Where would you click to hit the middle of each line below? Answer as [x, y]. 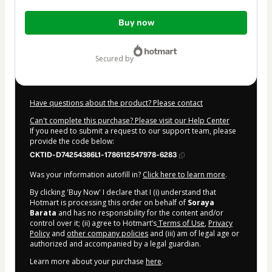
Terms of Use [181, 223]
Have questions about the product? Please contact [116, 103]
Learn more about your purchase [88, 262]
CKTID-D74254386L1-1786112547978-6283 [103, 155]
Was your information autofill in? [86, 175]
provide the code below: [72, 141]
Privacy [220, 223]
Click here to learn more [184, 175]
